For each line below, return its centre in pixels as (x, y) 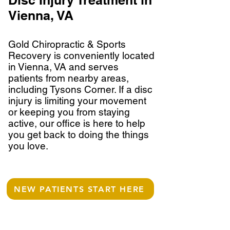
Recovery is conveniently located (81, 55)
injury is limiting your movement (77, 101)
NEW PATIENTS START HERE (79, 189)
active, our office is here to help (77, 123)
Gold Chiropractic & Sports (67, 44)
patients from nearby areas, (69, 78)
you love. (28, 146)
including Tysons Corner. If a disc (80, 89)
